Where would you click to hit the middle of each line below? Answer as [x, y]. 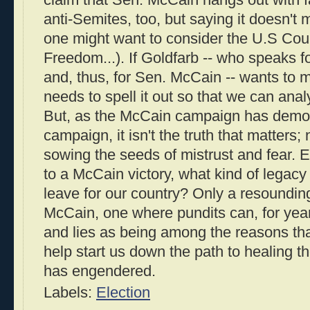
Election [123, 293]
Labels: [70, 293]
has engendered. [100, 272]
